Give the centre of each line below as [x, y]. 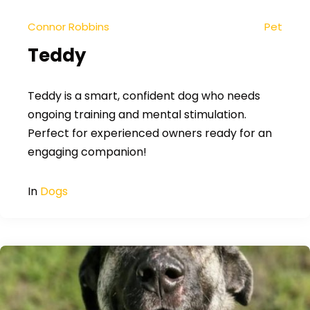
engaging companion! [87, 152]
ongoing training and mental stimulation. [137, 115]
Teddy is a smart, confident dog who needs [144, 96]
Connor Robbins [69, 27]
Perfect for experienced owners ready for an [150, 133]
